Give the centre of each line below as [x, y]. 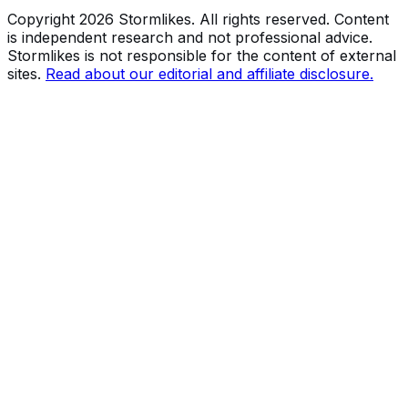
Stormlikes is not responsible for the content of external [202, 56]
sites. [24, 74]
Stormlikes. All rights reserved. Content [251, 20]
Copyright [43, 20]
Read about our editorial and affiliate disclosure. [209, 74]
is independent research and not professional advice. [190, 38]
